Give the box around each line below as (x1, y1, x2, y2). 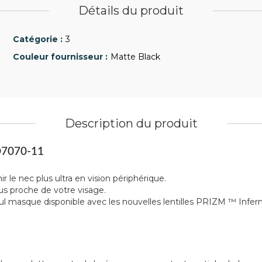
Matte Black (111, 51, 160, 62)
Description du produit (64, 116, 198, 130)
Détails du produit (78, 4, 184, 18)
